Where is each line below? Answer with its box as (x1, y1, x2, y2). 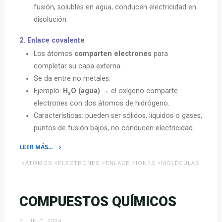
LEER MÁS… (19, 143, 54, 152)
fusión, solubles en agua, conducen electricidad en (34, 2, 197, 11)
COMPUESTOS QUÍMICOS (19, 193, 177, 210)
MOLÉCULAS (161, 160, 200, 167)
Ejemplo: (34, 86, 63, 95)
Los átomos (34, 49, 75, 58)
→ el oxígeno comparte (100, 86, 178, 95)
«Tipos (19, 154, 37, 163)
